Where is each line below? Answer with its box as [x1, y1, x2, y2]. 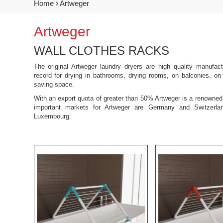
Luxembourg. [33, 112, 71, 120]
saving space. [33, 80, 74, 88]
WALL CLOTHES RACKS [33, 43, 169, 57]
